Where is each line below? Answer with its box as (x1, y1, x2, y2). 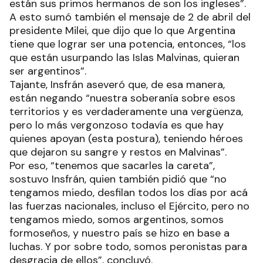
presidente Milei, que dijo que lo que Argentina (9, 23, 235, 38)
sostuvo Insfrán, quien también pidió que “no (9, 171, 227, 186)
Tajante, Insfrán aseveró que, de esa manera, (9, 77, 225, 92)
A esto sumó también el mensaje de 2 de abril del (9, 9, 251, 24)
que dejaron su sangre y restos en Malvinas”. (9, 144, 230, 159)
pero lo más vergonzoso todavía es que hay (9, 117, 224, 132)
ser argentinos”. (9, 63, 89, 78)
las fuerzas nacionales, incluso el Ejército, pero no (9, 198, 249, 213)
